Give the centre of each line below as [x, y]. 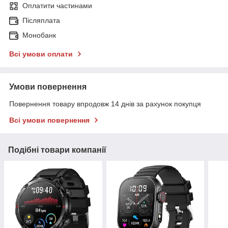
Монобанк [39, 35]
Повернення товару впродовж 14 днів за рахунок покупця [105, 104]
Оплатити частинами [57, 6]
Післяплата [41, 21]
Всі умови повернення [49, 120]
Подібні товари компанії [57, 150]
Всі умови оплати [41, 54]
